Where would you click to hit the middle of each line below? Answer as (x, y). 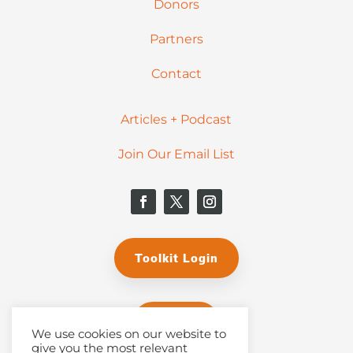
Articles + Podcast (176, 120)
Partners (176, 39)
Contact (176, 74)
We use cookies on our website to (129, 334)
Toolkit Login (176, 258)
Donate (176, 322)
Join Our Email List (176, 154)
